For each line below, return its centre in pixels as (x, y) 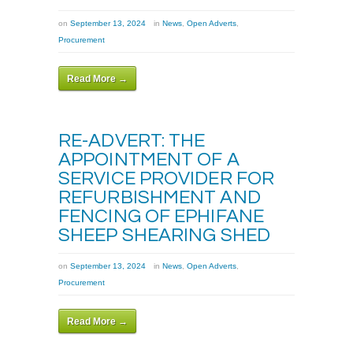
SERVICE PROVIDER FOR (167, 179)
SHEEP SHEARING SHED (164, 236)
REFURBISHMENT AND (160, 198)
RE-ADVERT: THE (132, 141)
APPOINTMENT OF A (149, 160)
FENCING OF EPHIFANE (161, 217)
